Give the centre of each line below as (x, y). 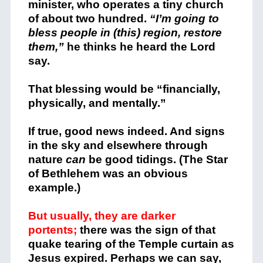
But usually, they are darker (102, 216)
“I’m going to (184, 18)
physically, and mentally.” (97, 103)
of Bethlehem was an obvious (108, 173)
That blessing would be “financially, (124, 89)
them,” (47, 47)
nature (47, 159)
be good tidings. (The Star (156, 159)
